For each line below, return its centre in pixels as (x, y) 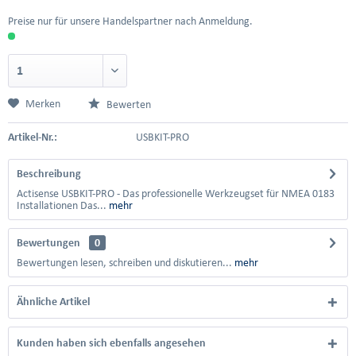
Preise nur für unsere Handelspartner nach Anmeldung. (130, 21)
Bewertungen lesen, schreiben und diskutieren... (124, 263)
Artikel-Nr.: (33, 137)
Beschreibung (49, 174)
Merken (43, 104)
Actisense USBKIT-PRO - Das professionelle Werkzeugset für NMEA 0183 (176, 193)
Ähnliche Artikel (53, 302)
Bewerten (128, 104)
